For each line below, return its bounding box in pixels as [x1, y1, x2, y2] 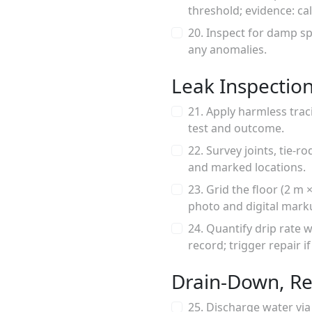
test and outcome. [188, 120, 284, 136]
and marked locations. [188, 159, 306, 175]
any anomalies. [188, 42, 267, 57]
